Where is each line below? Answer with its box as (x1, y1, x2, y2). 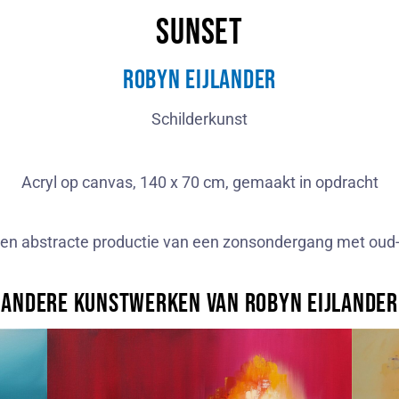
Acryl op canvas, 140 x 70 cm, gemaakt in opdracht (20, 172, 379, 191)
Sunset (156, 11, 243, 54)
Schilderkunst (151, 109, 248, 128)
